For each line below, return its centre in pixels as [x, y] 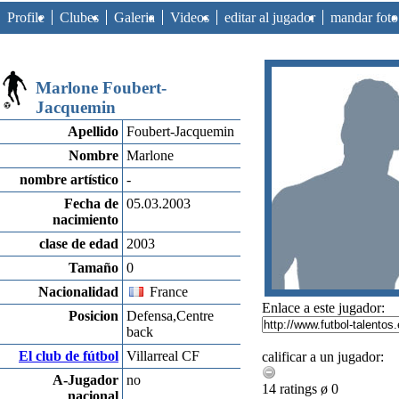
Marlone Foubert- [101, 88]
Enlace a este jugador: [323, 308]
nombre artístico [69, 179]
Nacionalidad [78, 292]
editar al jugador [270, 17]
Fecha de [91, 204]
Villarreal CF [163, 356]
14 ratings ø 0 [300, 389]
